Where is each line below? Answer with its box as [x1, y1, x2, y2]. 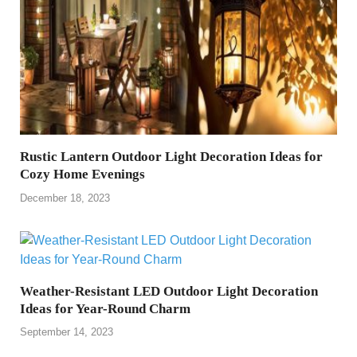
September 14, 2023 [20, 326, 113, 338]
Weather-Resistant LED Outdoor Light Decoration [20, 283, 318, 299]
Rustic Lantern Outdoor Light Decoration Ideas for [20, 149, 323, 164]
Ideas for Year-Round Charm [20, 300, 190, 316]
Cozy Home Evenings [20, 167, 145, 182]
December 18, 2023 [20, 191, 110, 204]
